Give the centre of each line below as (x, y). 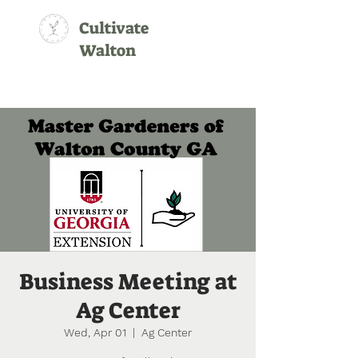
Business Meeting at (128, 282)
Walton (107, 50)
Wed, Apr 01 (95, 332)
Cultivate (114, 28)
